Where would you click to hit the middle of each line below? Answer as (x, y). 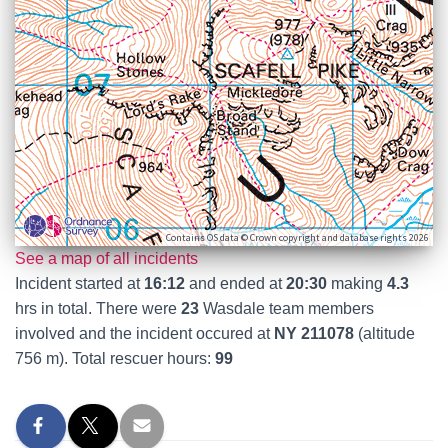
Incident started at (79, 283)
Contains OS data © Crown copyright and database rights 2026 (297, 237)
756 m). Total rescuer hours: (115, 358)
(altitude (384, 333)
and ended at (235, 283)
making (357, 283)
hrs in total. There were (98, 308)
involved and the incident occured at (144, 333)
